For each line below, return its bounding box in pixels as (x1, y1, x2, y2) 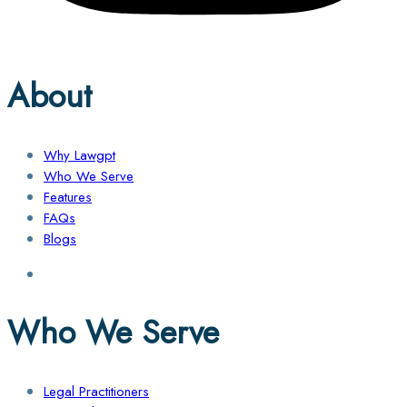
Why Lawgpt (44, 145, 115, 166)
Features (44, 187, 92, 208)
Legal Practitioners (44, 381, 149, 402)
